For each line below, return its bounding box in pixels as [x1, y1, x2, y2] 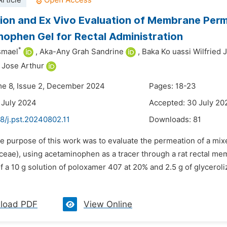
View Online [84, 199, 132, 209]
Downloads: [149, 115, 193, 124]
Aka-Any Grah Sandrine [40, 47, 124, 56]
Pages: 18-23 [149, 82, 196, 91]
